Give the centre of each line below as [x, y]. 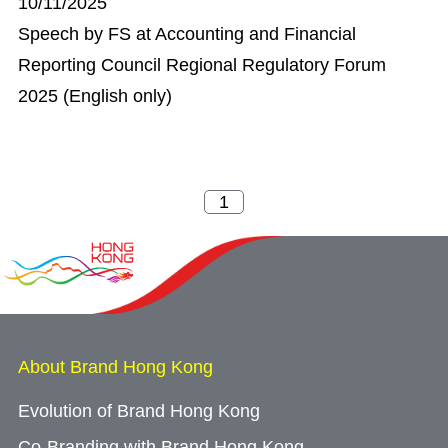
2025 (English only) [95, 96]
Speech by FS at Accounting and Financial [187, 34]
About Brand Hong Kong [115, 367]
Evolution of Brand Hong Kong [139, 411]
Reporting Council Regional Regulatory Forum [202, 65]
